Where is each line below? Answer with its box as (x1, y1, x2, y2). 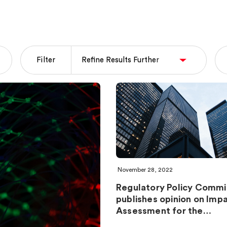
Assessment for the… (116, 206, 211, 215)
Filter (36, 56, 56, 64)
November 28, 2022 (118, 166, 173, 173)
